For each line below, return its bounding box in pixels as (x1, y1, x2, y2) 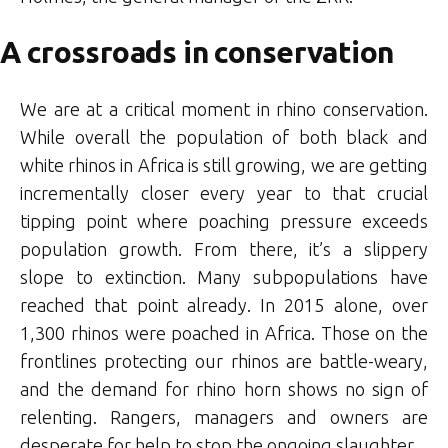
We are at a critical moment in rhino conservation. (20, 98, 428, 119)
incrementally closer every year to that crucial (20, 182, 428, 203)
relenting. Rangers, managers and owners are (20, 406, 428, 427)
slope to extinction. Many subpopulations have (20, 266, 428, 287)
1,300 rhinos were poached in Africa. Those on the (20, 322, 428, 343)
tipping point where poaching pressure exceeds (20, 210, 428, 231)
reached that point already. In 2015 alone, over (20, 294, 428, 315)
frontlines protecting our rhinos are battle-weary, (20, 350, 428, 371)
